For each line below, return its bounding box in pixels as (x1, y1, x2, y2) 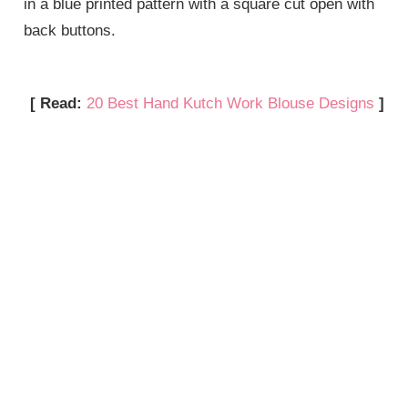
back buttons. (24, 21, 117, 39)
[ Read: (29, 94, 87, 112)
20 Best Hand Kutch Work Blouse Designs (86, 94, 374, 112)
